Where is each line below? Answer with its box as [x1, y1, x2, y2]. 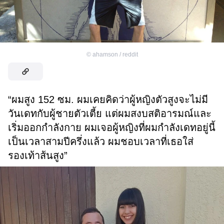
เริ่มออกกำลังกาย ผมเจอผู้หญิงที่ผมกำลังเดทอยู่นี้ [8, 122, 215, 133]
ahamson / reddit [92, 51, 138, 58]
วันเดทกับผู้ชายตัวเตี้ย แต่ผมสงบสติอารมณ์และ [8, 108, 211, 119]
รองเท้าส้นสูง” [8, 150, 67, 161]
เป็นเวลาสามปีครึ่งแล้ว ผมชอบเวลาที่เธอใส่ [8, 136, 193, 147]
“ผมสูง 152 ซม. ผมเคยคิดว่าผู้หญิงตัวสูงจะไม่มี [8, 94, 208, 105]
